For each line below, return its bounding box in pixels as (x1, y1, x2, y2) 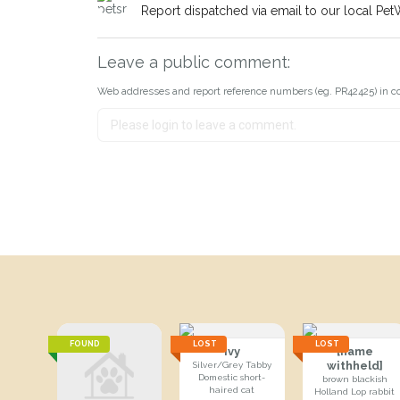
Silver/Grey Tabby (192, 360, 271, 370)
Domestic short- (198, 372, 266, 382)
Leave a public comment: (96, 53, 290, 72)
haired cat (209, 385, 255, 395)
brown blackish (321, 374, 387, 384)
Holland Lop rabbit (314, 387, 396, 396)
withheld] (326, 359, 383, 372)
